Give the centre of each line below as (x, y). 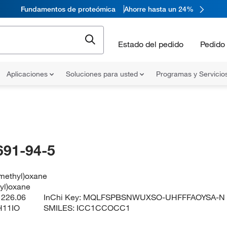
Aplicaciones (28, 74)
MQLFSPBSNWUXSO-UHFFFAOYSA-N (154, 197)
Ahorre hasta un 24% (159, 9)
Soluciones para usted (103, 74)
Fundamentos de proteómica (68, 9)
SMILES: (60, 208)
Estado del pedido (151, 44)
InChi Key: (64, 197)
